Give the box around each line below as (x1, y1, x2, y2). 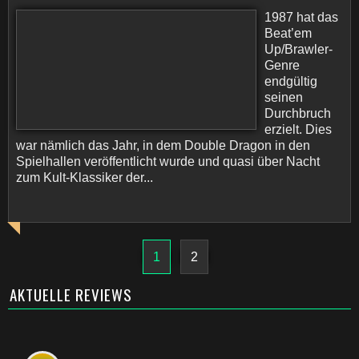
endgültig (264, 75, 317, 88)
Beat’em (264, 26, 312, 40)
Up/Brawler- (264, 42, 333, 56)
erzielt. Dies (264, 123, 332, 136)
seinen (264, 91, 303, 104)
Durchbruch (264, 107, 331, 120)
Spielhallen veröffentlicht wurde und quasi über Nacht (16, 155, 320, 168)
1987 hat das (264, 10, 338, 24)
